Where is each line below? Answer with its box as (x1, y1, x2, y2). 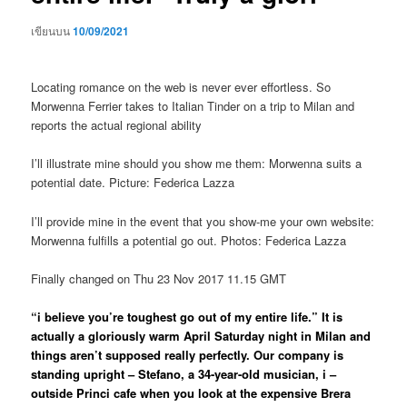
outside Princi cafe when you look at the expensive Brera (31, 383, 352, 402)
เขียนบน (31, 23, 74, 39)
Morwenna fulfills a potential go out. (31, 231, 218, 249)
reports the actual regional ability (31, 116, 203, 134)
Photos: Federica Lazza (217, 231, 347, 249)
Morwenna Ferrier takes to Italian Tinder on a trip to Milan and (31, 97, 355, 115)
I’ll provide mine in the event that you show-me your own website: (31, 212, 375, 230)
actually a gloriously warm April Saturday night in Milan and (31, 326, 372, 344)
